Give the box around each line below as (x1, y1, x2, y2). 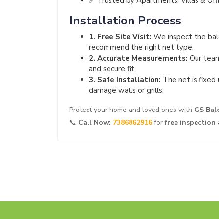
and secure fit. (89, 64, 136, 74)
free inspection (165, 118, 216, 128)
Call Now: (78, 118, 113, 128)
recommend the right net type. (89, 43, 194, 53)
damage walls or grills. (89, 86, 164, 96)
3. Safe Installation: (89, 75, 161, 85)
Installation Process (69, 13, 181, 29)
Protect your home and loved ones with (69, 105, 194, 115)
